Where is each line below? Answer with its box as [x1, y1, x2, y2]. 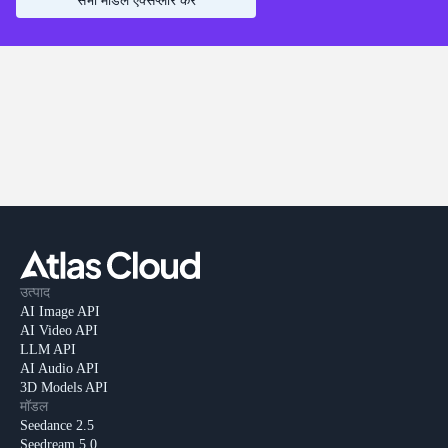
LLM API [20, 342, 76, 358]
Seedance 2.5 [20, 418, 94, 434]
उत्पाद [20, 285, 50, 301]
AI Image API [20, 304, 100, 320]
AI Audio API [20, 361, 99, 377]
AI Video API [20, 323, 98, 339]
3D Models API [20, 380, 108, 396]
